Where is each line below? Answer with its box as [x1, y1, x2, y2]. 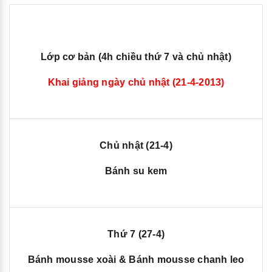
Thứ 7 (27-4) [107, 229, 165, 239]
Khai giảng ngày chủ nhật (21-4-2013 [47, 77, 222, 87]
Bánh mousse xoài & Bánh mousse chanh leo [27, 254, 245, 265]
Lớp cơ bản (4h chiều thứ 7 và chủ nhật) [41, 52, 231, 62]
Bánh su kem [104, 166, 168, 176]
